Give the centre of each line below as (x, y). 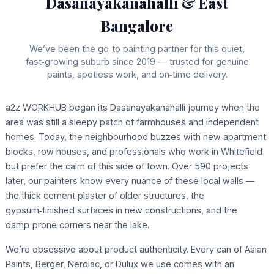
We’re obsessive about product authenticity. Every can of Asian (136, 249)
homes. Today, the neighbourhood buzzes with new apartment (135, 136)
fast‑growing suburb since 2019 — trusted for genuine (137, 61)
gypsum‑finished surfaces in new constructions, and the (121, 210)
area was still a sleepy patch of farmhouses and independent (132, 122)
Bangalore (137, 25)
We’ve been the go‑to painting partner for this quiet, (137, 48)
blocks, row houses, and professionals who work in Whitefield (134, 151)
